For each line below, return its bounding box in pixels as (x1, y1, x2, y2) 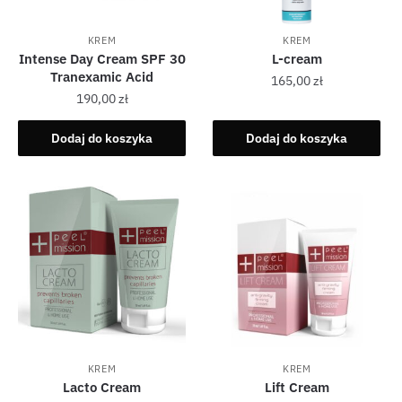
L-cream (271, 49, 322, 67)
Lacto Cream (63, 378, 142, 396)
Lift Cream (264, 378, 329, 396)
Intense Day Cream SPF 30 (18, 49, 186, 67)
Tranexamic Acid (50, 67, 154, 85)
